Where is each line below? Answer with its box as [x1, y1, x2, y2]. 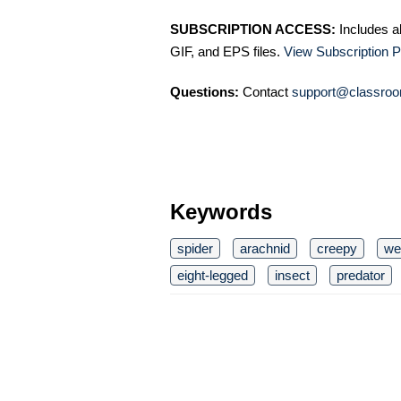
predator [337, 267, 385, 283]
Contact [239, 83, 292, 99]
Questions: [170, 83, 239, 99]
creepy [317, 240, 357, 256]
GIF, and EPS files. [170, 43, 284, 59]
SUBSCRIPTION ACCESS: [170, 21, 336, 37]
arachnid [240, 240, 290, 256]
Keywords [170, 199, 272, 224]
